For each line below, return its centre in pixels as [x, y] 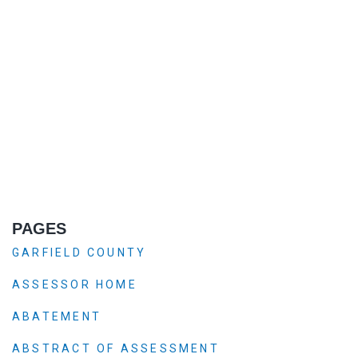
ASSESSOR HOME [75, 284]
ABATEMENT [57, 316]
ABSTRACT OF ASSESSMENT [116, 348]
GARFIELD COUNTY [80, 252]
